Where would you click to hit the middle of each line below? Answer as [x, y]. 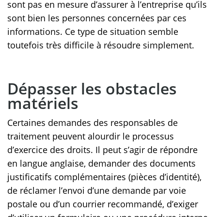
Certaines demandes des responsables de [93, 123]
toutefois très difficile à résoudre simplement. [101, 45]
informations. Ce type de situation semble [93, 32]
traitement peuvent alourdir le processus [91, 136]
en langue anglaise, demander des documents [101, 163]
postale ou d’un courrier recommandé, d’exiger [103, 204]
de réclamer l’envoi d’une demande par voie [97, 191]
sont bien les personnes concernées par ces [97, 18]
